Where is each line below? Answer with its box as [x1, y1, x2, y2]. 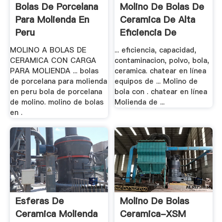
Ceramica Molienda [15, 208, 98, 221]
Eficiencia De [120, 26, 177, 39]
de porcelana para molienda [9, 76, 107, 86]
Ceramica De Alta [120, 13, 196, 26]
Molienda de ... [114, 97, 165, 107]
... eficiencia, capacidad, [114, 45, 197, 55]
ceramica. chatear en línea [114, 65, 207, 76]
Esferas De [15, 195, 64, 208]
